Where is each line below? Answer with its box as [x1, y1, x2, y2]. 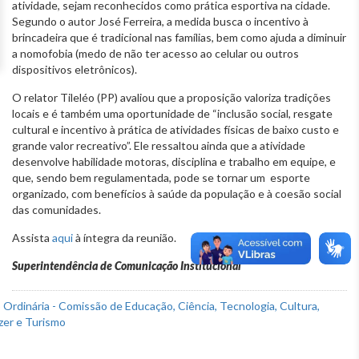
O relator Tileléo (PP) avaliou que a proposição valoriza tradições [12, 90, 331, 104]
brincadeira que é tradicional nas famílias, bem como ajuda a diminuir [12, 30, 346, 44]
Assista [12, 230, 52, 244]
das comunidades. [12, 202, 101, 216]
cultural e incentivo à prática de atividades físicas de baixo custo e [12, 122, 339, 136]
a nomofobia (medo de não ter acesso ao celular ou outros [12, 46, 299, 60]
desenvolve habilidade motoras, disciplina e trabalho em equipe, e [12, 154, 336, 168]
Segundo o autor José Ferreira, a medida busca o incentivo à [12, 14, 309, 28]
